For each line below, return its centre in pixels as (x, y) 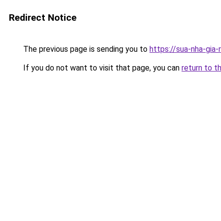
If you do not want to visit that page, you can (101, 68)
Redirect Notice (43, 18)
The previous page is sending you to (85, 49)
